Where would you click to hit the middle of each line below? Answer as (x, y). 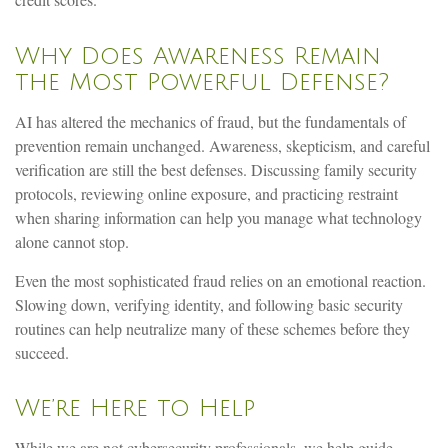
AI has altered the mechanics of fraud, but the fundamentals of (210, 121)
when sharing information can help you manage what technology (218, 217)
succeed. (42, 352)
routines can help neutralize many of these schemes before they (212, 328)
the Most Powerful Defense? (202, 81)
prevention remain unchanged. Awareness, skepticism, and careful (222, 145)
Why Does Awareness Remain (198, 55)
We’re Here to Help (135, 407)
